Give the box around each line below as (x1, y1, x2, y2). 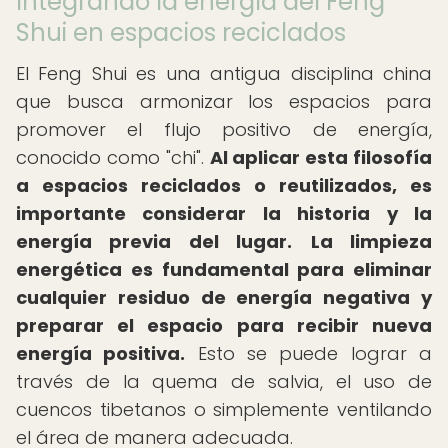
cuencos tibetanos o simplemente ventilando (16, 397, 432, 422)
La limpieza (310, 229, 433, 254)
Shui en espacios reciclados (16, 16, 346, 49)
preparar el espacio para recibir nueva (16, 313, 432, 338)
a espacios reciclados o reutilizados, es (16, 173, 432, 198)
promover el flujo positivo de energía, (16, 117, 432, 142)
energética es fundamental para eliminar (16, 257, 432, 282)
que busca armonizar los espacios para (16, 89, 432, 114)
